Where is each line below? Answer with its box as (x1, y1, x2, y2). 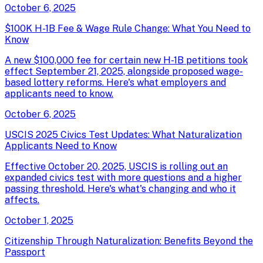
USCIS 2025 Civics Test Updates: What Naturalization (5, 129, 242, 140)
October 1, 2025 (5, 214, 73, 226)
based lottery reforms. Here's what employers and (5, 76, 226, 88)
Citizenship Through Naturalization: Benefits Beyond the (5, 235, 253, 247)
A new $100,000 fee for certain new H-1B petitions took (5, 54, 248, 66)
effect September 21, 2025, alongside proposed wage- (5, 65, 243, 77)
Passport (5, 246, 45, 258)
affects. (5, 194, 39, 205)
